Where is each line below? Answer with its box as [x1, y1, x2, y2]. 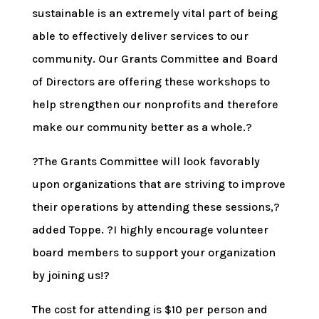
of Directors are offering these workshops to [31, 74, 270, 88]
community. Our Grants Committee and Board [31, 51, 278, 66]
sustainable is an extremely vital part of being [31, 6, 278, 20]
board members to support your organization [31, 245, 276, 259]
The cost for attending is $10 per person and [31, 302, 268, 316]
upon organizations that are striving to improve [31, 177, 286, 191]
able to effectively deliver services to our [31, 28, 249, 43]
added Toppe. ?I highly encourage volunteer [31, 222, 268, 236]
